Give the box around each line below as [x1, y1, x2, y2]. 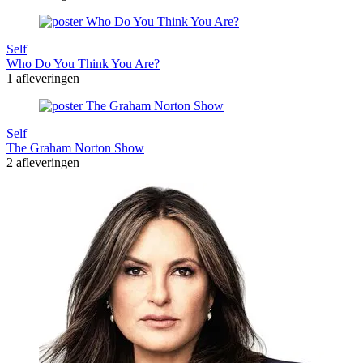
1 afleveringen [6, 71, 79, 86]
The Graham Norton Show [6, 141, 144, 156]
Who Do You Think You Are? [6, 57, 160, 71]
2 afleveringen [6, 156, 79, 170]
